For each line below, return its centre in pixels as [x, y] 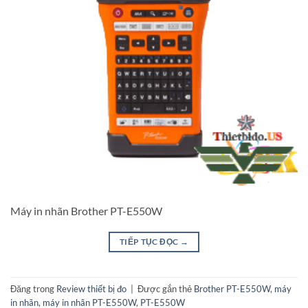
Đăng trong [33, 288]
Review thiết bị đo [91, 288]
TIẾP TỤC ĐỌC [150, 241]
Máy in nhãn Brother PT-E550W [86, 210]
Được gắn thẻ [166, 288]
